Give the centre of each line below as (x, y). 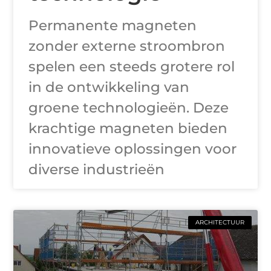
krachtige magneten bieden (128, 129)
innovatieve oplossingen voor (133, 149)
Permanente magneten (113, 26)
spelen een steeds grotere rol (132, 67)
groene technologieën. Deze (129, 108)
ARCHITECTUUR (220, 223)
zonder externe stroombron (127, 46)
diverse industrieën (97, 170)
